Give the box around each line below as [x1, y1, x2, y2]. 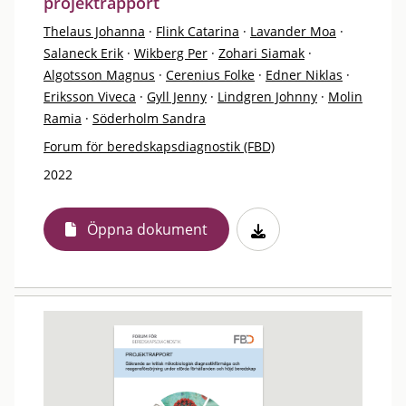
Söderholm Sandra [92, 110, 206, 127]
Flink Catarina [156, 23, 239, 40]
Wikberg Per [134, 44, 208, 62]
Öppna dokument [87, 219, 208, 239]
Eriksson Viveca [43, 88, 136, 105]
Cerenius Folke [166, 66, 255, 83]
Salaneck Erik [43, 44, 123, 62]
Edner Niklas [266, 66, 343, 83]
